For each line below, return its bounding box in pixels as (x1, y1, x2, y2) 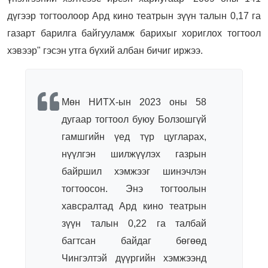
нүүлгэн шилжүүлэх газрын (62, 148, 206, 159)
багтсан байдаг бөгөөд (62, 235, 206, 246)
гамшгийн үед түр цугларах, (62, 131, 206, 142)
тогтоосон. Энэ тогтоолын (62, 183, 206, 194)
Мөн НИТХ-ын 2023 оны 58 (62, 96, 206, 107)
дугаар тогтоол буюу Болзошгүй (62, 114, 206, 124)
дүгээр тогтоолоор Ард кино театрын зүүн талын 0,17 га (7, 10, 261, 21)
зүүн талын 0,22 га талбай (62, 218, 206, 229)
